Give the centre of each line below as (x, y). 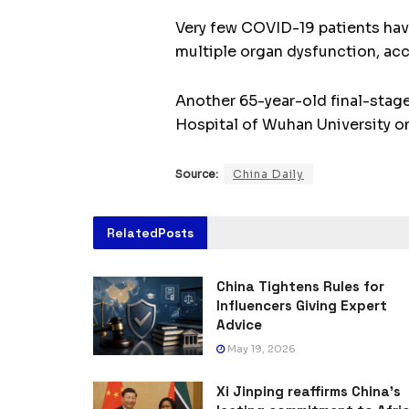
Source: (197, 174)
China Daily (268, 174)
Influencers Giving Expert (302, 306)
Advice (239, 325)
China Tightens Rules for (300, 287)
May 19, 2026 (260, 349)
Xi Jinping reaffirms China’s (309, 392)
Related (132, 233)
